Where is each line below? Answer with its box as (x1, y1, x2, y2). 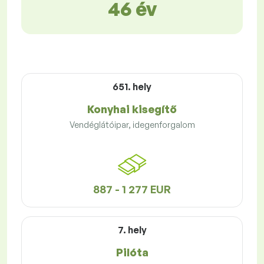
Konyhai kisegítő (87, 103, 177, 116)
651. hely (113, 81, 151, 93)
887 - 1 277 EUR (93, 183, 171, 196)
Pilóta (115, 246, 148, 259)
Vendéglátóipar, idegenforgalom (69, 120, 195, 130)
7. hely (117, 224, 147, 236)
